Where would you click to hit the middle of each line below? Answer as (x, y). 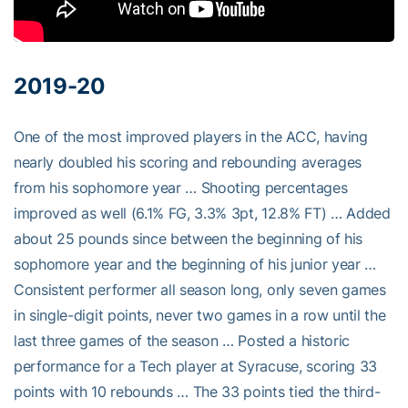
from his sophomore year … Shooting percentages (181, 187)
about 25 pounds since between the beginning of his (188, 238)
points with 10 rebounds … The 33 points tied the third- (197, 391)
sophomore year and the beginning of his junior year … (195, 264)
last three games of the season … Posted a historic (182, 340)
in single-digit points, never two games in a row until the (200, 315)
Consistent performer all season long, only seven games (200, 289)
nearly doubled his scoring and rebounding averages (188, 162)
